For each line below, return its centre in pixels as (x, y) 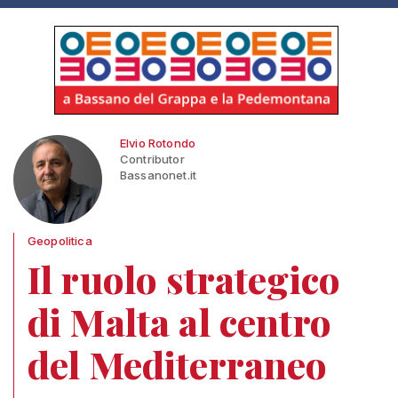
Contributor (152, 159)
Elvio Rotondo (158, 143)
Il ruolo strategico (184, 279)
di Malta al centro (179, 322)
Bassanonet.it (159, 175)
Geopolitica (60, 241)
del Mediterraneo (178, 364)
